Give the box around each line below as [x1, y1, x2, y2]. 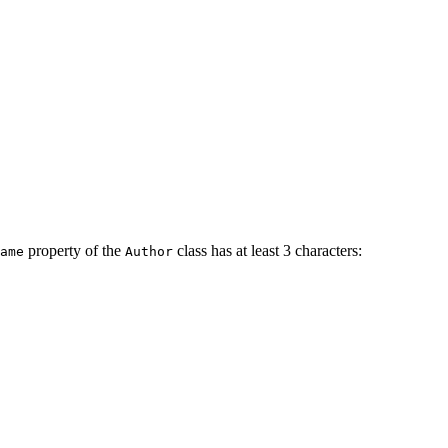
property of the [24, 241, 125, 259]
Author [125, 243, 173, 259]
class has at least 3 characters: [173, 241, 362, 259]
